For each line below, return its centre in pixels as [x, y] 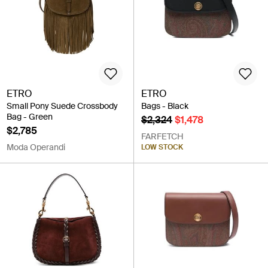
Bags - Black [165, 106]
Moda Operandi [36, 147]
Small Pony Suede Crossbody [62, 106]
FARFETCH [162, 136]
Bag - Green [30, 116]
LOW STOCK [162, 147]
